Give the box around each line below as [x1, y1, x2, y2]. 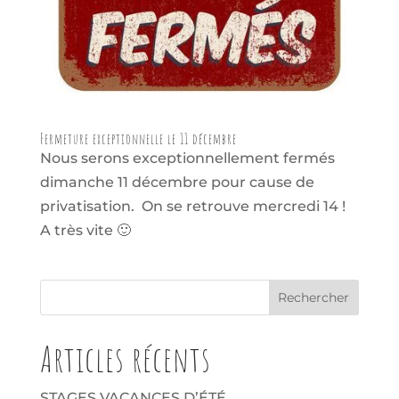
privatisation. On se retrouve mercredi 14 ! [39, 198, 349, 216]
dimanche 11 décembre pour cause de [39, 174, 314, 191]
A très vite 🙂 [39, 222, 145, 240]
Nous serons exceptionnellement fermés [39, 150, 335, 167]
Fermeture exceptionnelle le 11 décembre [39, 130, 237, 149]
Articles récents [39, 337, 211, 382]
